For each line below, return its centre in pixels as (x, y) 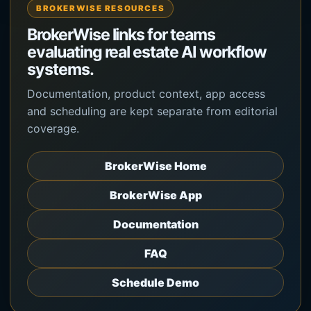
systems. (60, 69)
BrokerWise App (155, 195)
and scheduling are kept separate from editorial (152, 111)
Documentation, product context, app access (146, 93)
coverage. (53, 128)
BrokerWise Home (155, 166)
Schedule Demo (155, 282)
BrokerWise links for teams (121, 34)
